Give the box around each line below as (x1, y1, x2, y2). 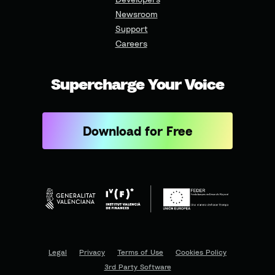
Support (115, 23, 148, 34)
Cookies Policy (176, 247, 227, 257)
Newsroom (115, 9, 158, 20)
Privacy (79, 247, 105, 257)
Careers (115, 38, 147, 49)
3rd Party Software (104, 262, 171, 272)
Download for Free (82, 123, 193, 139)
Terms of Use (117, 247, 163, 257)
